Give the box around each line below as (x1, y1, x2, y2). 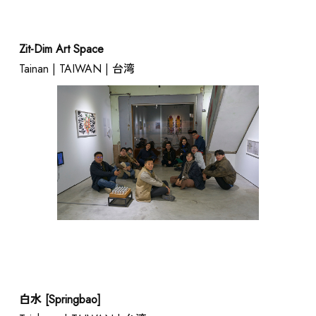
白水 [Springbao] (18, 291, 101, 308)
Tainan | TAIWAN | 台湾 (18, 60, 135, 77)
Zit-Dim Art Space (18, 40, 104, 57)
